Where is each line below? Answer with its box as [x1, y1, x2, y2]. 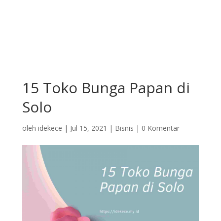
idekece [37, 123, 62, 133]
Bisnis [114, 123, 134, 133]
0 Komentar [141, 123, 180, 133]
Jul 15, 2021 [70, 123, 107, 133]
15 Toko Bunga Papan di [22, 77, 190, 98]
